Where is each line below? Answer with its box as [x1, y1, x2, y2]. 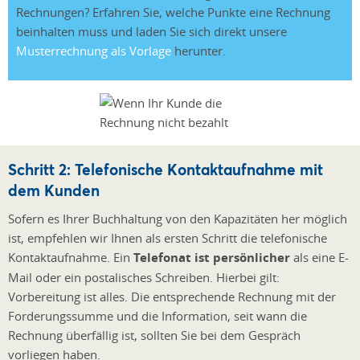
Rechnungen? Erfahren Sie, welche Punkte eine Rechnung [16, 4, 330, 21]
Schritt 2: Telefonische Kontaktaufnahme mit [8, 158, 323, 179]
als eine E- [290, 248, 349, 265]
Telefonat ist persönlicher [133, 248, 290, 266]
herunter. [171, 43, 226, 59]
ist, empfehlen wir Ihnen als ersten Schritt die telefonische [8, 229, 327, 246]
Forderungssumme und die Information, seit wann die [8, 307, 307, 324]
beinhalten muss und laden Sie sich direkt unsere [16, 23, 287, 40]
